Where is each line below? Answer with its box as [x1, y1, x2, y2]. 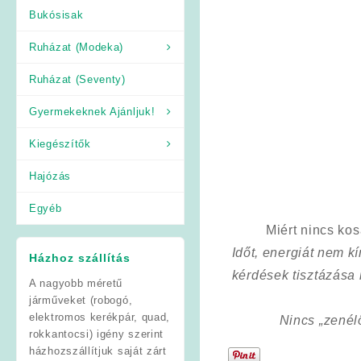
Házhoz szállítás [29, 251, 131, 264]
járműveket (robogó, [29, 293, 133, 306]
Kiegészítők [29, 137, 91, 150]
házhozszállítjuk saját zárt [29, 344, 167, 357]
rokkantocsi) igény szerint [29, 327, 164, 340]
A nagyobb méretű [29, 276, 123, 289]
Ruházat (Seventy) [29, 73, 126, 85]
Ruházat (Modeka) [29, 40, 124, 53]
